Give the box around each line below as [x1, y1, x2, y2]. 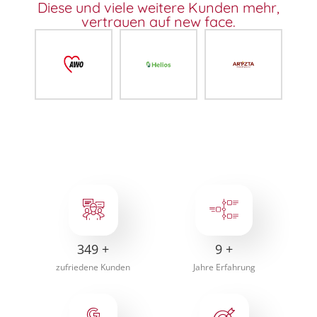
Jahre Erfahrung [192, 260, 255, 273]
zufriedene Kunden [56, 260, 130, 273]
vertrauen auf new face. [81, 12, 236, 30]
